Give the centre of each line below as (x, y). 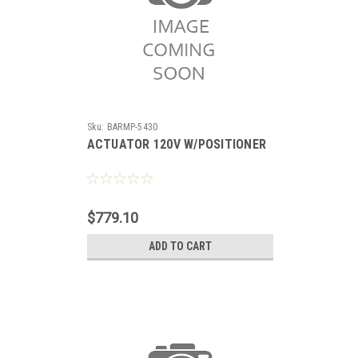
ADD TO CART (180, 246)
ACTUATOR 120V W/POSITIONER (176, 144)
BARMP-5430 (132, 127)
